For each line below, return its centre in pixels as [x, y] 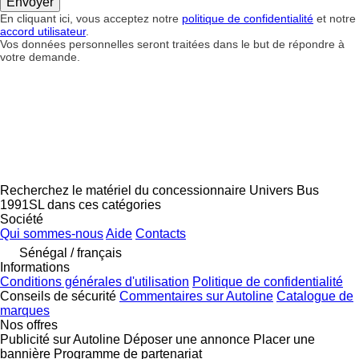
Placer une [284, 339]
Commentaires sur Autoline [196, 296]
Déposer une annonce [187, 339]
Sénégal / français [71, 252]
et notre [335, 18]
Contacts [161, 233]
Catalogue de [315, 296]
